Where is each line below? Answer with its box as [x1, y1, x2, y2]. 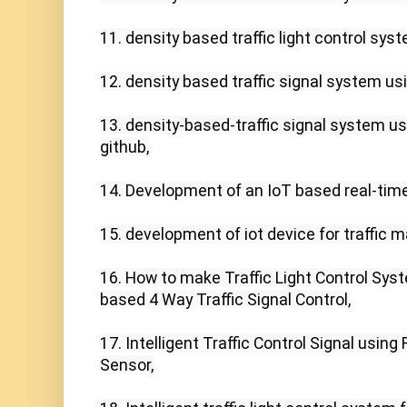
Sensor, [100, 355, 154, 375]
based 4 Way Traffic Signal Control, [100, 290, 351, 310]
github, [100, 137, 149, 157]
